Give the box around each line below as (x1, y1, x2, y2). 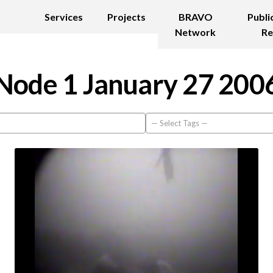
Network (175, 26, 216, 38)
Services (44, 11, 83, 23)
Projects (107, 11, 146, 23)
